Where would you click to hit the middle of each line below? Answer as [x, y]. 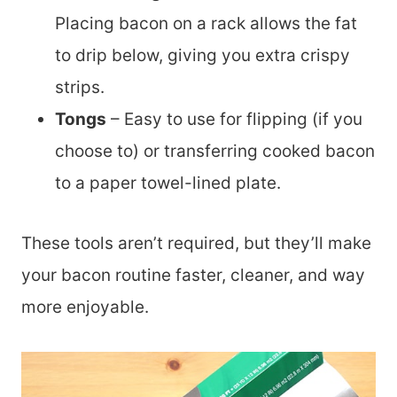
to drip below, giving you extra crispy [202, 55]
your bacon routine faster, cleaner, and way [193, 275]
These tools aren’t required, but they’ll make [196, 243]
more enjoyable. [85, 307]
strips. [80, 87]
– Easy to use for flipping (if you [234, 119]
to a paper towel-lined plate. [168, 183]
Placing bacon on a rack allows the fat [206, 23]
